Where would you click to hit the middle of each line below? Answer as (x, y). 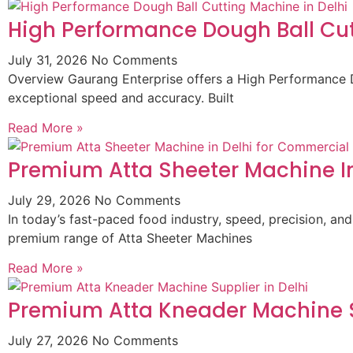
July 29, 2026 (51, 200)
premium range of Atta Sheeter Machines (130, 238)
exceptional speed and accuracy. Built (121, 97)
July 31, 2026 (50, 59)
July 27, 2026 (50, 341)
